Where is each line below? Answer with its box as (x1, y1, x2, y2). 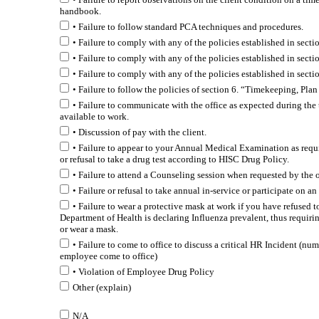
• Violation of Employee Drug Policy (72, 266, 214, 277)
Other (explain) (72, 282, 131, 293)
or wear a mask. (59, 224, 118, 234)
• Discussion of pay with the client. (72, 127, 206, 137)
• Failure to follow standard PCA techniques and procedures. (72, 21, 303, 32)
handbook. (59, 6, 101, 16)
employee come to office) (59, 251, 157, 261)
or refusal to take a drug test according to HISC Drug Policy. (59, 154, 289, 164)
